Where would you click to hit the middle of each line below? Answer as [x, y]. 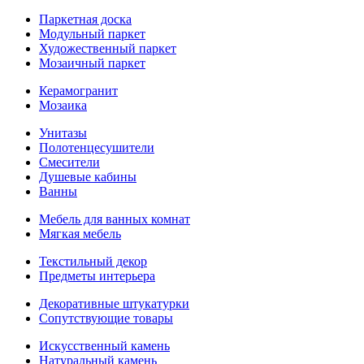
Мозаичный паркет [92, 63]
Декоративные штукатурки [114, 303]
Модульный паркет [92, 34]
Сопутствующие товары [106, 318]
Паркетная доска [85, 19]
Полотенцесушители [97, 147]
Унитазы [63, 133]
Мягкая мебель [80, 234]
